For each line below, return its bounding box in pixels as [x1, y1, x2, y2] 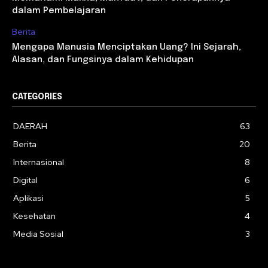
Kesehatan [13, 211, 56, 222]
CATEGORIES [12, 93, 62, 102]
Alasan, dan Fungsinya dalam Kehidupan [12, 55, 194, 65]
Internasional [13, 157, 64, 168]
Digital [13, 175, 38, 186]
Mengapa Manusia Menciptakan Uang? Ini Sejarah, [12, 42, 241, 53]
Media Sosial [13, 229, 63, 240]
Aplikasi [13, 193, 44, 204]
